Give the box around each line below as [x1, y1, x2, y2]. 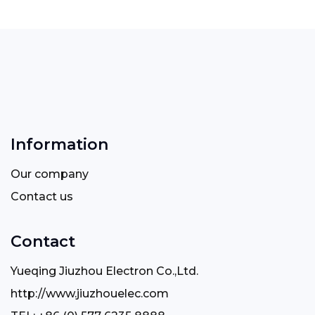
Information [11, 135, 108, 154]
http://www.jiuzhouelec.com [11, 287, 169, 300]
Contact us [11, 190, 73, 203]
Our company [11, 167, 89, 181]
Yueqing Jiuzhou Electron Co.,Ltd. [11, 264, 198, 278]
